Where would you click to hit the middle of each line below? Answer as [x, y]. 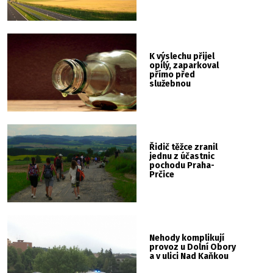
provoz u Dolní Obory [193, 247]
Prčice [162, 174]
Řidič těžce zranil [184, 147]
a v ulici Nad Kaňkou [189, 256]
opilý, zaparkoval [184, 66]
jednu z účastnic [182, 156]
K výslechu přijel [182, 57]
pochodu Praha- [182, 165]
